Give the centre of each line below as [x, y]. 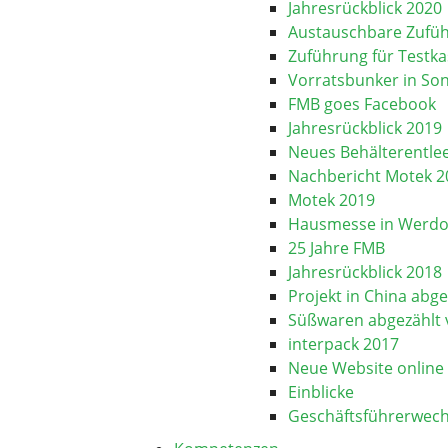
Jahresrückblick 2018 [365, 272]
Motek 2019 [331, 200]
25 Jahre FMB [336, 248]
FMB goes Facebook [362, 104]
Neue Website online [366, 368]
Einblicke [321, 392]
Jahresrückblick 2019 [365, 128]
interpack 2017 [343, 344]
